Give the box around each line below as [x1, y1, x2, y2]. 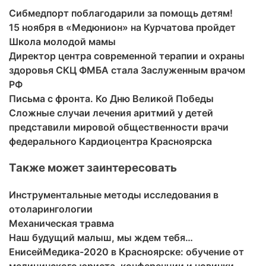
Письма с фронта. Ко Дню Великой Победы [9, 93, 214, 105]
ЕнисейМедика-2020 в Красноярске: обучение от [9, 245, 244, 258]
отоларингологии [9, 202, 93, 215]
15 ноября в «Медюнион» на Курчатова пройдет [9, 21, 236, 34]
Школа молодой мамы [9, 36, 116, 48]
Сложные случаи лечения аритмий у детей [9, 107, 213, 119]
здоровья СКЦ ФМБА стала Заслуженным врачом [9, 64, 245, 77]
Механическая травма [9, 217, 114, 229]
